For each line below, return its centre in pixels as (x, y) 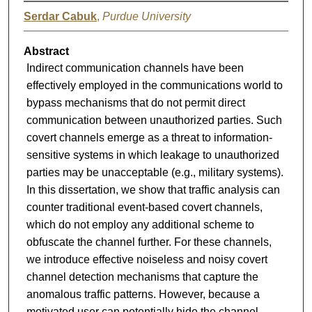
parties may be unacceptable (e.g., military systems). (155, 173)
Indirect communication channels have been (135, 68)
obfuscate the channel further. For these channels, (149, 242)
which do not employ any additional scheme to (140, 225)
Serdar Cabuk (60, 17)
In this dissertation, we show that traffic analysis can (153, 190)
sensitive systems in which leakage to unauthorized (153, 155)
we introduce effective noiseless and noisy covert (147, 260)
